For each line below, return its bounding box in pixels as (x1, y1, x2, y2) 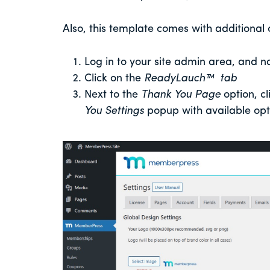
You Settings (84, 105, 144, 117)
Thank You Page (140, 89, 221, 101)
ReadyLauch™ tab (143, 72, 237, 84)
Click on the (84, 72, 144, 84)
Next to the (84, 89, 141, 101)
